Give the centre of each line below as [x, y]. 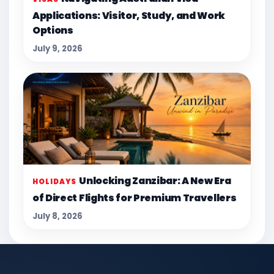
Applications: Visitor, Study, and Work [129, 16]
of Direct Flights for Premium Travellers [135, 198]
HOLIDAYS [55, 182]
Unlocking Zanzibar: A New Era [155, 181]
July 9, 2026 [57, 49]
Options [53, 31]
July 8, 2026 [57, 217]
